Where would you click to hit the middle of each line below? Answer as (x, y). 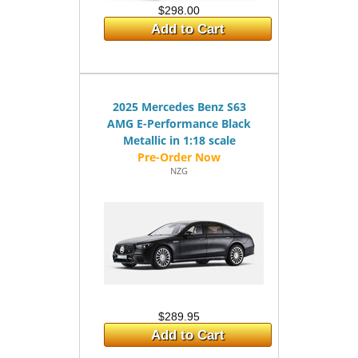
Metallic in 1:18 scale (179, 140)
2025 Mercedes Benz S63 (179, 107)
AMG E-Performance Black (179, 123)
